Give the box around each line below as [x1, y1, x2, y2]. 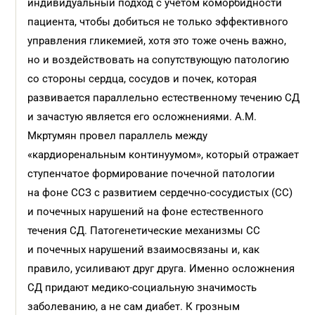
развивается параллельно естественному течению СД [27, 91, 300, 104]
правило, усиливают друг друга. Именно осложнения [27, 262, 295, 275]
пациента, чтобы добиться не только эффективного [27, 15, 289, 28]
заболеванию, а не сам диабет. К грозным [27, 300, 240, 313]
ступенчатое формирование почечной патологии [27, 167, 276, 180]
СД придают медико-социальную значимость [27, 281, 257, 294]
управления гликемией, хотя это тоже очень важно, [27, 34, 287, 47]
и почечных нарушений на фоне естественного [27, 205, 264, 218]
